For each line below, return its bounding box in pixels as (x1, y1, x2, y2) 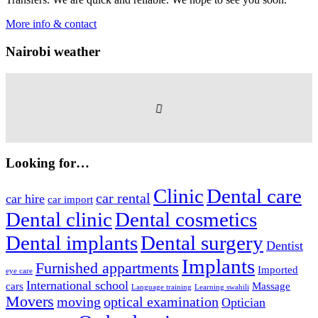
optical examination (104, 294, 219, 310)
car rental (96, 190, 150, 207)
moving (57, 294, 101, 310)
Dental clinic (6, 208, 112, 231)
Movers (6, 293, 54, 311)
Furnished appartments (35, 260, 179, 278)
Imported (258, 264, 298, 276)
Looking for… (6, 155, 89, 171)
